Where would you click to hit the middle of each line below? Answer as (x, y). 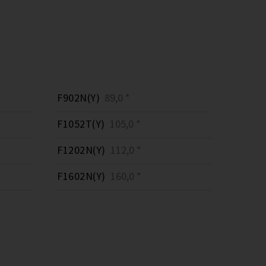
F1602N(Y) (81, 176)
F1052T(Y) (81, 124)
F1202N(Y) (81, 150)
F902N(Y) (78, 98)
